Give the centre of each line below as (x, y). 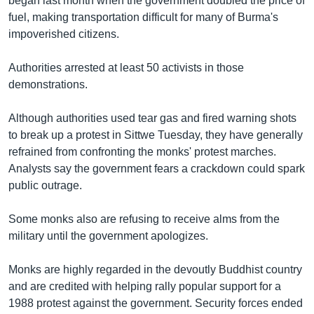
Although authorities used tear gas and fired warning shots (152, 118)
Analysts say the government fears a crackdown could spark (157, 169)
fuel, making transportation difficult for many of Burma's (143, 17)
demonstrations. (48, 84)
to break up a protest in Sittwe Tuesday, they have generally (156, 135)
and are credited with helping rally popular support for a (145, 286)
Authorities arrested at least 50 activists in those (126, 68)
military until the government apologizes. (108, 236)
